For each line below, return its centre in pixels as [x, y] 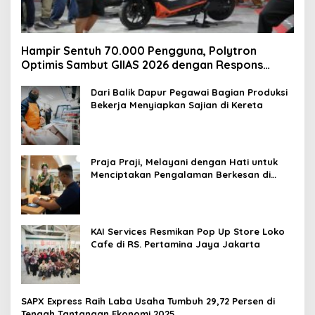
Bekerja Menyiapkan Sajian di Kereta [177, 105]
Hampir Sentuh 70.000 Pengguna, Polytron [139, 51]
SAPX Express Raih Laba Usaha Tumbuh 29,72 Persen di [148, 301]
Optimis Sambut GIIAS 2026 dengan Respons [142, 65]
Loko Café [115, 187]
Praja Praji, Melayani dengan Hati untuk [184, 162]
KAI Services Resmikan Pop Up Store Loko [188, 232]
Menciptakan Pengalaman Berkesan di [181, 175]
